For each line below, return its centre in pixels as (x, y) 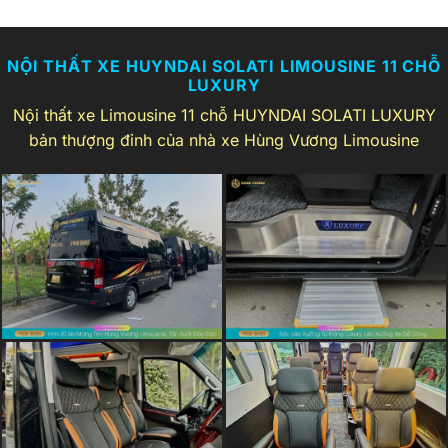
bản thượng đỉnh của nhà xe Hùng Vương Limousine (224, 139)
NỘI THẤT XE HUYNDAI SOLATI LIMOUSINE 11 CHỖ (224, 65)
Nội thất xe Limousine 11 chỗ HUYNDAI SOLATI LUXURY (224, 114)
